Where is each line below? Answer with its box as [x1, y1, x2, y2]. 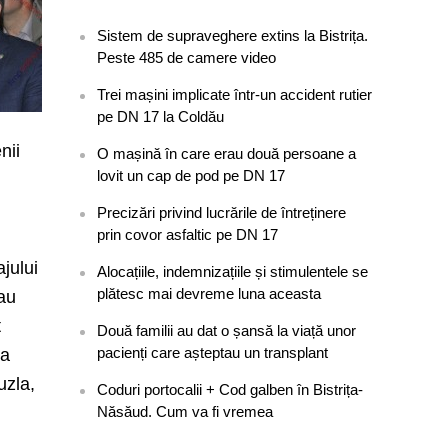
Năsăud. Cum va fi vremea [97, 403, 274, 420]
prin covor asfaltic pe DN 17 [97, 226, 279, 243]
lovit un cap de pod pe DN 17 [97, 167, 286, 184]
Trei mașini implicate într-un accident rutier [97, 86, 373, 103]
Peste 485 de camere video [97, 49, 277, 66]
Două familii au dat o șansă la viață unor [97, 322, 357, 339]
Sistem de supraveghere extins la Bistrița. [97, 27, 369, 44]
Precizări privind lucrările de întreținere [97, 204, 347, 221]
